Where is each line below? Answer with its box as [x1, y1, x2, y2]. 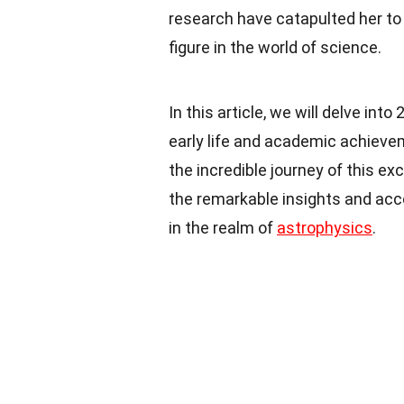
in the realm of [169, 217, 277, 237]
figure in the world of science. [169, 37, 381, 57]
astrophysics [277, 217, 372, 237]
